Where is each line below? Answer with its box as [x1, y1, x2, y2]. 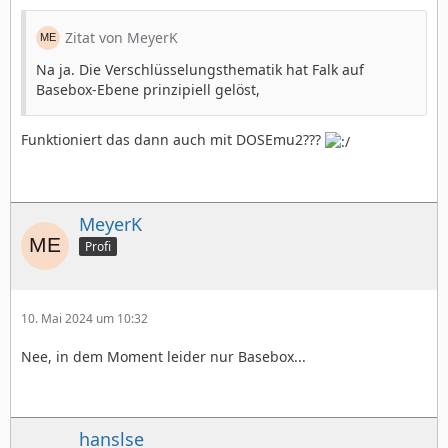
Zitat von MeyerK [65, 28, 178, 48]
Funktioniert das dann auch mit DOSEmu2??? [21, 130, 325, 150]
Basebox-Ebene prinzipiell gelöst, [36, 80, 260, 100]
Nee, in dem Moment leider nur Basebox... [21, 347, 306, 367]
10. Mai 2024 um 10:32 [21, 310, 148, 328]
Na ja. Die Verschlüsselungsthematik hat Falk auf [36, 60, 364, 80]
